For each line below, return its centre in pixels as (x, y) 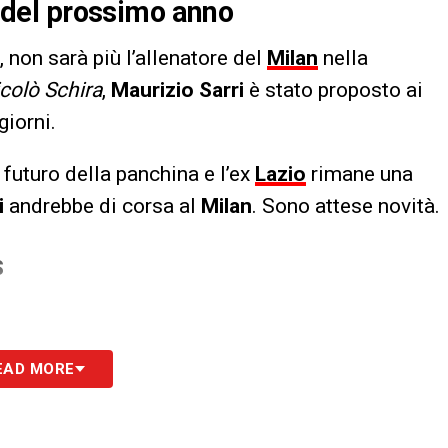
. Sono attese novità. (346, 206)
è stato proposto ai (333, 90)
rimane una (359, 174)
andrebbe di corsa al (102, 206)
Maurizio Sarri (177, 90)
